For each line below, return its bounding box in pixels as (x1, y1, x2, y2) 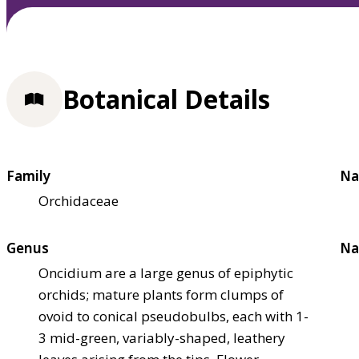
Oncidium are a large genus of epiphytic (38, 263, 293, 282)
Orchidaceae (38, 191, 119, 210)
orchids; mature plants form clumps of (38, 284, 284, 304)
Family (6, 166, 50, 185)
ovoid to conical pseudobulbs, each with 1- (38, 306, 309, 325)
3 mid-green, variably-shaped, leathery (38, 328, 285, 347)
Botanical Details (63, 82, 270, 117)
